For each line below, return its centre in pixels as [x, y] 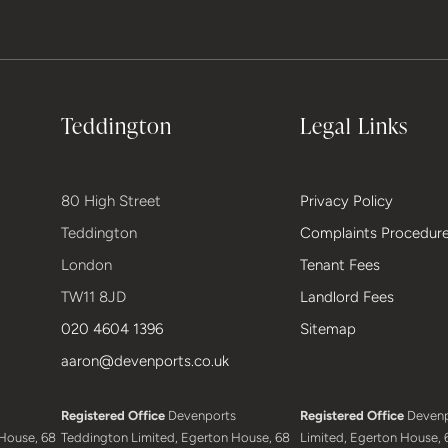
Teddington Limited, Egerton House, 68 [176, 438]
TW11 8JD [94, 297]
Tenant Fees [340, 265]
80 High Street [111, 201]
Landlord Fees [347, 297]
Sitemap [328, 329]
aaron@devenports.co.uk [145, 361]
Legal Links [354, 125]
